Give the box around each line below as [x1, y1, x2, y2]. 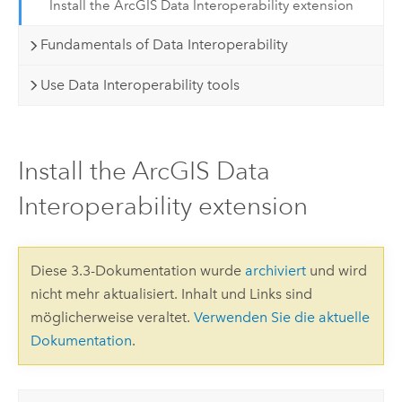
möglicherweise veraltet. [30, 309, 194, 327]
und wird [305, 262, 367, 280]
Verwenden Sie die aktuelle [193, 309, 370, 327]
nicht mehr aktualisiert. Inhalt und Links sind [30, 285, 312, 303]
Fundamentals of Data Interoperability [40, 36, 289, 54]
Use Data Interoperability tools [40, 76, 240, 94]
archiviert [244, 262, 306, 280]
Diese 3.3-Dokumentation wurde [30, 262, 245, 280]
